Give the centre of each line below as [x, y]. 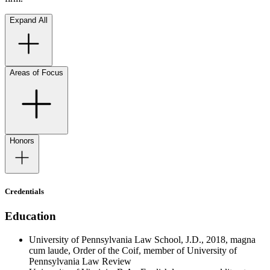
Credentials [24, 191]
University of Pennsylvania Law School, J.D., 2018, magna [142, 239]
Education [30, 216]
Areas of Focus [36, 72]
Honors [22, 140]
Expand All [29, 20]
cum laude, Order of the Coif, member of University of [133, 250]
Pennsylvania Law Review [80, 261]
